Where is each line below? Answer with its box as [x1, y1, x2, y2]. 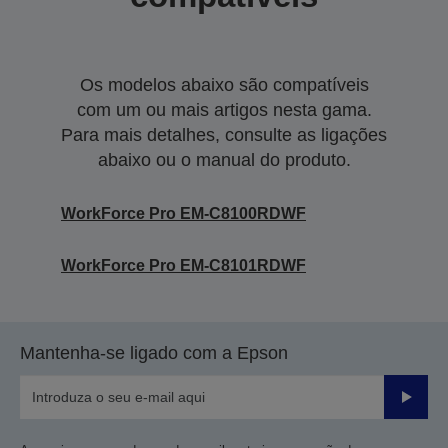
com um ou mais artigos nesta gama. [76, 100, 372, 120]
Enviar [398, 397, 444, 415]
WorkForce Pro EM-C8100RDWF [61, 205, 306, 222]
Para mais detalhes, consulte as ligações [61, 125, 387, 145]
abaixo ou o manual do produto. [97, 150, 351, 170]
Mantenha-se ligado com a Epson [20, 343, 288, 363]
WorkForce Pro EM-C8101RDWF [61, 257, 306, 274]
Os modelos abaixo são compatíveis [79, 75, 369, 95]
